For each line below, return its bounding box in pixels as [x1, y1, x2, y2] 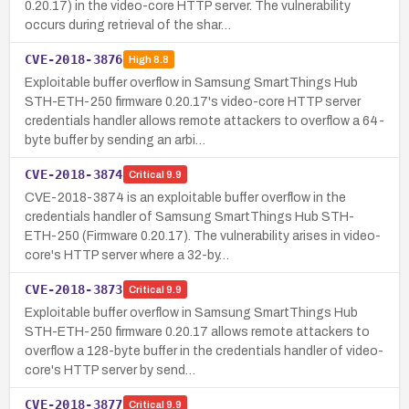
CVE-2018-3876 [25, 51, 123, 67]
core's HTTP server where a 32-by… [25, 247, 229, 262]
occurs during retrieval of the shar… [25, 17, 231, 32]
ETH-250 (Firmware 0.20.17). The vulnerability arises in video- [25, 228, 381, 243]
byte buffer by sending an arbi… [25, 132, 205, 147]
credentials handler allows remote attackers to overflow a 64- [25, 113, 384, 128]
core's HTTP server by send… [25, 362, 195, 377]
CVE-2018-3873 [25, 281, 123, 297]
